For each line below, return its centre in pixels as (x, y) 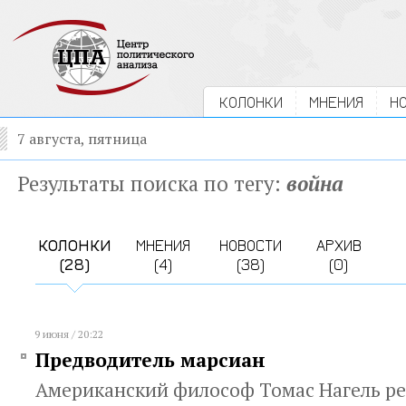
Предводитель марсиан (150, 360)
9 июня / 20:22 (69, 334)
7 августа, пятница (82, 139)
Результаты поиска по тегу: (152, 183)
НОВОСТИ (251, 245)
